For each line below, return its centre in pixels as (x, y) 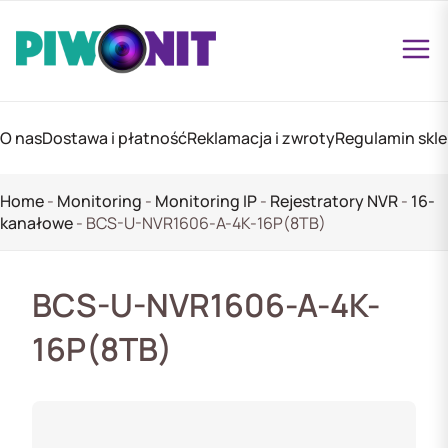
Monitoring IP (206, 201)
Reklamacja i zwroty (261, 138)
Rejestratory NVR (334, 201)
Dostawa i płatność (114, 138)
